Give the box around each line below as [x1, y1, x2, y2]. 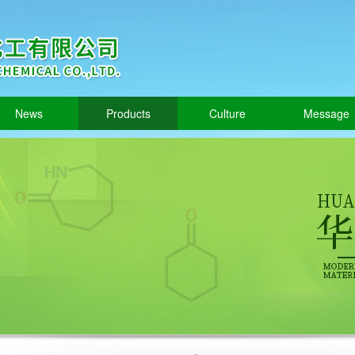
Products [105, 105, 151, 121]
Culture [208, 105, 246, 121]
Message [303, 105, 349, 121]
